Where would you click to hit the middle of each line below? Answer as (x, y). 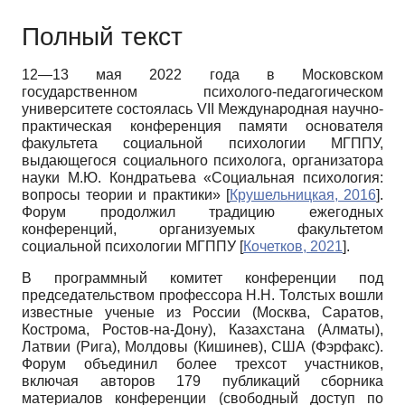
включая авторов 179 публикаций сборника (202, 381)
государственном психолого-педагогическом (202, 91)
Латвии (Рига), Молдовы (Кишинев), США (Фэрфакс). (202, 346)
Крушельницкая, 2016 (303, 194)
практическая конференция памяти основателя (202, 126)
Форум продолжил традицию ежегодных (202, 212)
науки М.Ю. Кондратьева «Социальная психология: (202, 177)
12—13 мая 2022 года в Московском (202, 74)
